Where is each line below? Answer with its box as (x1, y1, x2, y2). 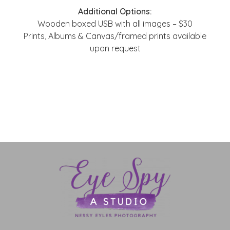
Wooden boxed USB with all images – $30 (37, 18, 193, 29)
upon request (89, 43, 141, 53)
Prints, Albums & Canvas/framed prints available (24, 31, 206, 41)
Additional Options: (78, 6, 152, 16)
